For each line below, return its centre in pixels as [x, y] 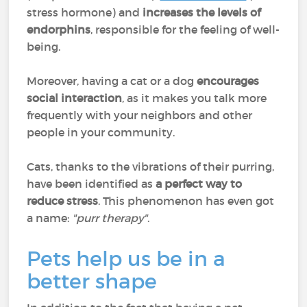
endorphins [59, 29]
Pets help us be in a [126, 259]
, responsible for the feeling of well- [185, 29]
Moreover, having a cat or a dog [112, 81]
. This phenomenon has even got [186, 201]
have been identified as [91, 184]
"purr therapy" [110, 218]
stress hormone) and [85, 12]
